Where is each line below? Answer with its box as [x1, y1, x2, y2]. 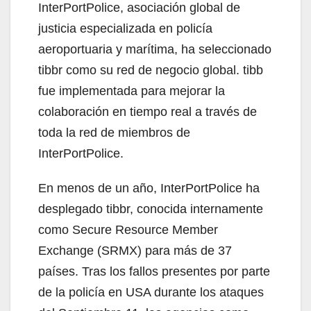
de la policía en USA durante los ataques [38, 285, 264, 299]
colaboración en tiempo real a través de [38, 104, 257, 119]
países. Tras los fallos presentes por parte [38, 264, 270, 278]
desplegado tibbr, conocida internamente [38, 201, 263, 216]
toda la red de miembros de [38, 125, 190, 140]
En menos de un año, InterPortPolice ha [38, 180, 260, 195]
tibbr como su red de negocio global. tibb [38, 62, 263, 77]
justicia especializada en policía [38, 21, 212, 35]
